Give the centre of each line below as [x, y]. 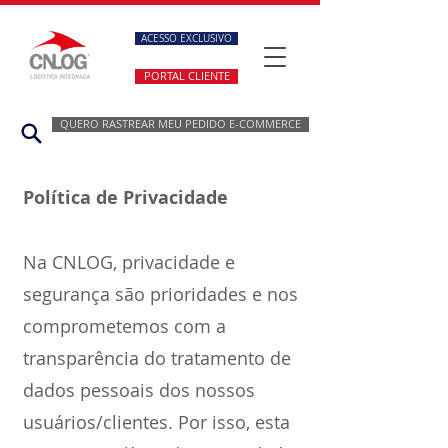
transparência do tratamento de [157, 358]
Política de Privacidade [125, 197]
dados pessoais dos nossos [139, 390]
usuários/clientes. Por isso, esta [156, 422]
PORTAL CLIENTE [186, 76]
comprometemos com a [124, 326]
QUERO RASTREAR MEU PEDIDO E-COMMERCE [180, 124]
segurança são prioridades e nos [160, 294]
